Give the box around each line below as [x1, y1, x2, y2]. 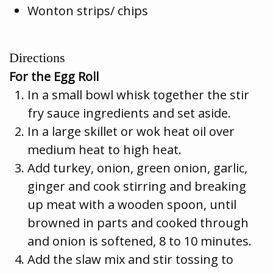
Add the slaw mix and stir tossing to [27, 250, 233, 268]
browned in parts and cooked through [27, 214, 249, 231]
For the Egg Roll [9, 68, 99, 85]
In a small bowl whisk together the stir [27, 86, 249, 103]
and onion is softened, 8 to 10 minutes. [27, 232, 252, 249]
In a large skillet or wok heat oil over [27, 122, 235, 140]
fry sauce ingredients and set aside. [27, 104, 231, 121]
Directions [9, 49, 65, 65]
